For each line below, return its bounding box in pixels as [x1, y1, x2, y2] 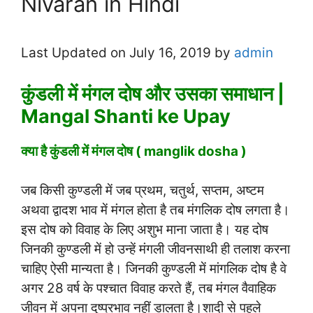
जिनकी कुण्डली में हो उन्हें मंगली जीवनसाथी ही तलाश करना [21, 241, 290, 258]
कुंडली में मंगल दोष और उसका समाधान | [21, 82, 284, 105]
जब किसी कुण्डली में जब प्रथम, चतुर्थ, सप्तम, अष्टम [21, 182, 264, 199]
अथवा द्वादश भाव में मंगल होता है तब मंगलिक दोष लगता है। [21, 202, 290, 219]
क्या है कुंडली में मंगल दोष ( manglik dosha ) [21, 143, 247, 159]
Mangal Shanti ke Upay [21, 104, 231, 128]
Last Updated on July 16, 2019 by [21, 45, 234, 61]
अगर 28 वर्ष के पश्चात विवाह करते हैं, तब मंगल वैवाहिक [21, 280, 276, 297]
